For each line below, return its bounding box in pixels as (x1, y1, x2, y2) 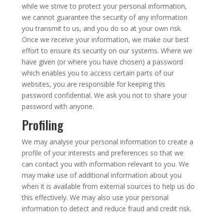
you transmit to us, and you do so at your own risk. (21, 24, 182, 33)
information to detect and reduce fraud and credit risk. (21, 204, 191, 213)
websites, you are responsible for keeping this (21, 79, 165, 89)
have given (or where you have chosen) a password (21, 57, 183, 66)
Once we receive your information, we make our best (21, 35, 189, 44)
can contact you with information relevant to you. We (21, 159, 189, 169)
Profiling (21, 115, 63, 134)
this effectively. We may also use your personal (21, 193, 169, 202)
